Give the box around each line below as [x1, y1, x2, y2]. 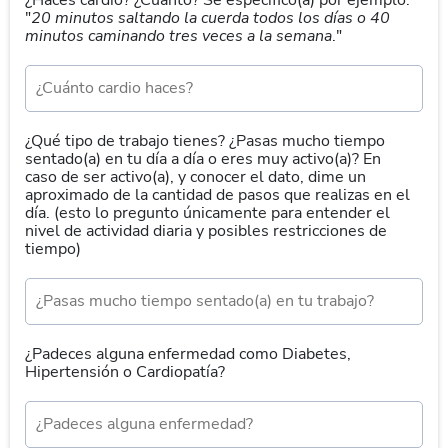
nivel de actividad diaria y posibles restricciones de [25, 220, 387, 242]
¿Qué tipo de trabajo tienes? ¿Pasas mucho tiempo [25, 130, 385, 152]
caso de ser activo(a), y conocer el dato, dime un [25, 166, 366, 188]
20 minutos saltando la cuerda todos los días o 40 [31, 7, 390, 29]
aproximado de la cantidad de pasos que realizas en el [25, 184, 410, 206]
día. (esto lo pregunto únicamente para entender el [25, 202, 390, 224]
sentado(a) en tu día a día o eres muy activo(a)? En [25, 148, 381, 170]
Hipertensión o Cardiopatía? [25, 361, 225, 383]
